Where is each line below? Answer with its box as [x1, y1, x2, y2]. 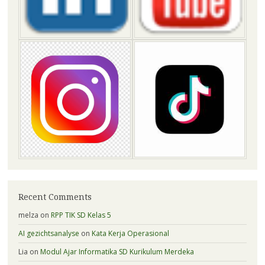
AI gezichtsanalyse [18, 228, 79, 238]
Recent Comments [18, 192, 92, 202]
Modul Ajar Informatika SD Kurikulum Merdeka [40, 246, 194, 257]
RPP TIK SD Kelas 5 [50, 209, 111, 220]
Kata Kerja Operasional [91, 228, 169, 238]
